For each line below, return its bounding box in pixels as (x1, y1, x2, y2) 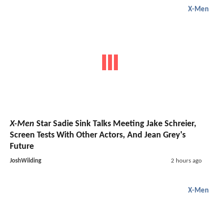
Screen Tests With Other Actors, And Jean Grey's (10, 130, 186, 140)
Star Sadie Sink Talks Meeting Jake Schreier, (34, 119, 196, 129)
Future (10, 141, 34, 151)
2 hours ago (170, 157, 202, 164)
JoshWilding (10, 157, 41, 164)
